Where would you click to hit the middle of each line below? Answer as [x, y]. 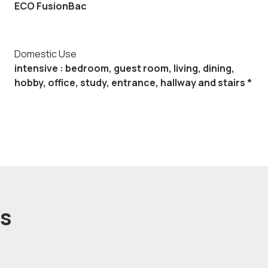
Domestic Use [45, 54]
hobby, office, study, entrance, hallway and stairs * [133, 83]
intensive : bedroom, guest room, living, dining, [124, 68]
